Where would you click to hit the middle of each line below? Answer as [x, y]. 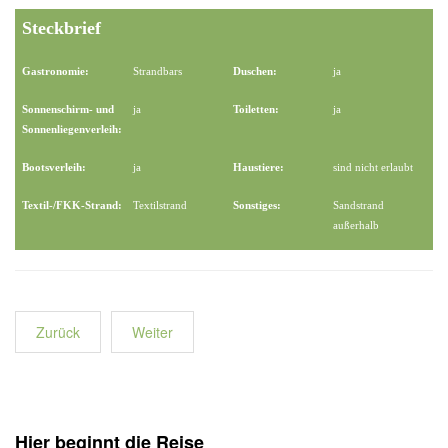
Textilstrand [160, 204]
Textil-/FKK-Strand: [72, 204]
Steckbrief [61, 27]
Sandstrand [358, 204]
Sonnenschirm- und [68, 108]
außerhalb [356, 224]
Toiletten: [256, 108]
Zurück [58, 331]
